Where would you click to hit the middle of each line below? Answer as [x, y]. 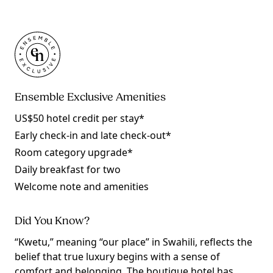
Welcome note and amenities [82, 186]
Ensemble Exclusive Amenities [90, 98]
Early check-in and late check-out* [93, 135]
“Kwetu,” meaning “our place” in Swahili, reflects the [133, 242]
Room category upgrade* [74, 152]
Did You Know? [52, 222]
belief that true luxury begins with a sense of [117, 257]
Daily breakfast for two [68, 169]
